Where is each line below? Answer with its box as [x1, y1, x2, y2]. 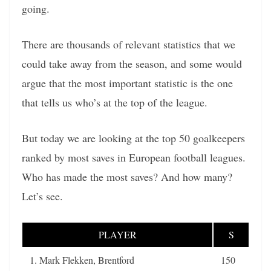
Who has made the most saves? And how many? [22, 169, 232, 184]
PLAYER [98, 227, 137, 241]
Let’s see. [22, 188, 63, 203]
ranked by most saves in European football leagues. [22, 149, 246, 165]
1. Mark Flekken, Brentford [30, 253, 134, 266]
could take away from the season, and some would [22, 56, 242, 71]
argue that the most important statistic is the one [22, 75, 233, 90]
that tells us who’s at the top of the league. [22, 94, 207, 109]
